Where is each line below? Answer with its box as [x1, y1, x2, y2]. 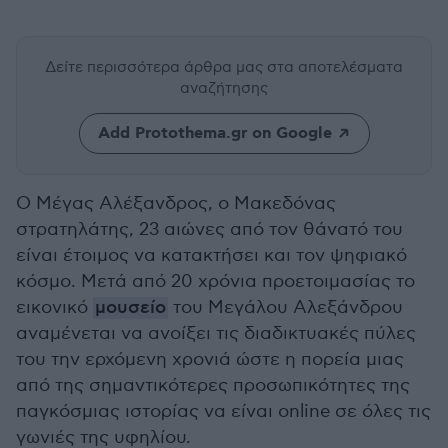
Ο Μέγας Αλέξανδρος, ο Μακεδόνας [16, 193, 336, 214]
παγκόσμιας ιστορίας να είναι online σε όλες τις [16, 401, 431, 422]
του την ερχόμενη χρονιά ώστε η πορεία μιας [16, 349, 404, 370]
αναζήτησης [180, 79, 268, 97]
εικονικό [16, 297, 93, 318]
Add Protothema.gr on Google [97, 123, 332, 144]
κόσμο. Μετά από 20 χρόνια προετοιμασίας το [16, 271, 415, 292]
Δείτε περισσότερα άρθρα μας [45, 58, 267, 76]
